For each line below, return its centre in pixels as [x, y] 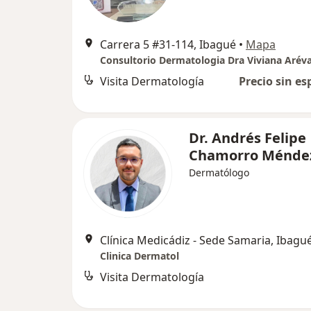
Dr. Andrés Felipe [247, 138]
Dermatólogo [219, 173]
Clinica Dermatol [140, 256]
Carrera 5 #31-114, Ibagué [168, 44]
